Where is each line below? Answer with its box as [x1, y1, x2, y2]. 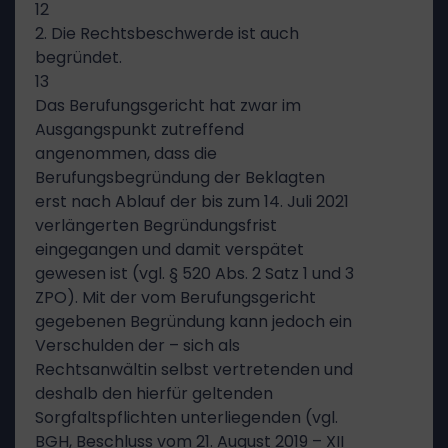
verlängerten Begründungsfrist [35, 214, 277, 237]
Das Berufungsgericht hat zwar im [35, 94, 301, 117]
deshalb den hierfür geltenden [35, 382, 273, 405]
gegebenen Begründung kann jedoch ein [35, 310, 352, 333]
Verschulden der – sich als [35, 334, 240, 357]
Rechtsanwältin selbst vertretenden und [35, 358, 353, 381]
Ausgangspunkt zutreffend [35, 118, 244, 141]
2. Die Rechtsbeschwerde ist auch [35, 22, 299, 45]
